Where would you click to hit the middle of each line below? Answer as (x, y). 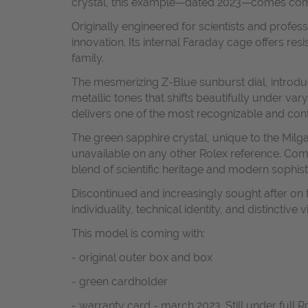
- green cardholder (120, 282)
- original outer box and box (142, 258)
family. (88, 58)
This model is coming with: (138, 234)
